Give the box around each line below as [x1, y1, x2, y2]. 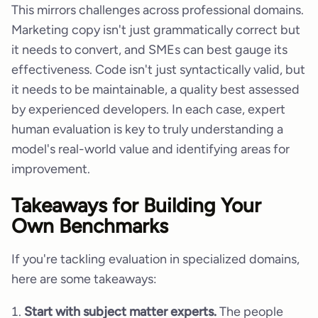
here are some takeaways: [11, 271, 157, 287]
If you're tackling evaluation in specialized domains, [11, 251, 300, 268]
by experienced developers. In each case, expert [11, 102, 285, 118]
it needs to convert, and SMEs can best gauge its [11, 42, 287, 58]
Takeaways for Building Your [11, 193, 261, 218]
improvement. [11, 161, 90, 177]
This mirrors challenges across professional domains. [11, 2, 304, 18]
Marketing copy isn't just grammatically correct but [11, 22, 300, 38]
